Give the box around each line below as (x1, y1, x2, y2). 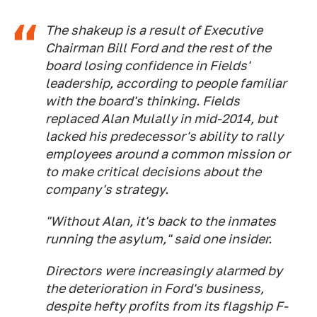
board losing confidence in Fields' (45, 58, 250, 73)
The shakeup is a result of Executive (45, 23, 263, 38)
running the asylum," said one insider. (45, 231, 272, 246)
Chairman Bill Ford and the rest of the (45, 40, 271, 55)
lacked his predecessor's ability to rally (45, 129, 283, 144)
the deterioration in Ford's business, (45, 281, 264, 296)
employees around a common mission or (45, 146, 290, 161)
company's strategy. (45, 182, 168, 197)
